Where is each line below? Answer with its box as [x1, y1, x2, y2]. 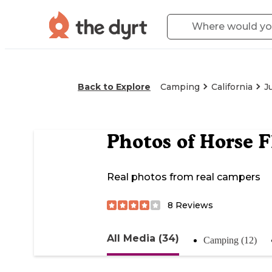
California [211, 81, 253, 92]
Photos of [107, 130, 200, 154]
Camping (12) [203, 234, 257, 245]
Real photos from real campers [107, 171, 260, 183]
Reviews [173, 199, 213, 211]
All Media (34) [107, 232, 179, 244]
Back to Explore [78, 81, 151, 92]
